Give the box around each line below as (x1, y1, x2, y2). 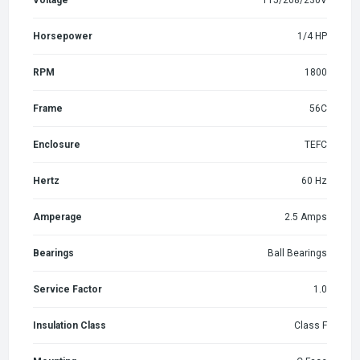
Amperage (33, 211, 82, 223)
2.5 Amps (284, 211, 327, 223)
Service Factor (33, 283, 102, 295)
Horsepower (33, 30, 92, 42)
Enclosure (33, 138, 80, 150)
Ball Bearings (268, 247, 327, 259)
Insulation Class (33, 319, 106, 331)
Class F (294, 319, 327, 331)
